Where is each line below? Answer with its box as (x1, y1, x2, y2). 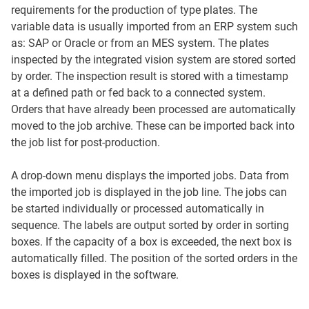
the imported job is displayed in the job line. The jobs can (11, 186, 287, 199)
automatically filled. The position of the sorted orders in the (11, 252, 297, 266)
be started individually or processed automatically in (11, 202, 264, 216)
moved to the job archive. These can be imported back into (11, 119, 295, 133)
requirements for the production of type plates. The (11, 3, 257, 17)
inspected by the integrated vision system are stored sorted (11, 53, 296, 67)
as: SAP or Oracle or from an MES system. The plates (11, 37, 269, 50)
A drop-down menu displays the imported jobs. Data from (11, 169, 289, 183)
